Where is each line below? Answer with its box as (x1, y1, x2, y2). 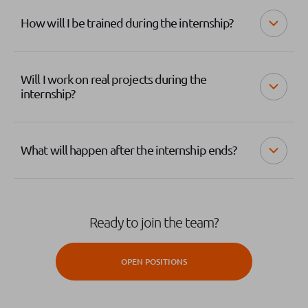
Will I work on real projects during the (21, 72, 206, 86)
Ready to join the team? (89, 214, 219, 230)
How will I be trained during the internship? (21, 16, 234, 30)
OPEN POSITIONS (121, 257, 187, 266)
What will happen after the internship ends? (21, 143, 237, 157)
